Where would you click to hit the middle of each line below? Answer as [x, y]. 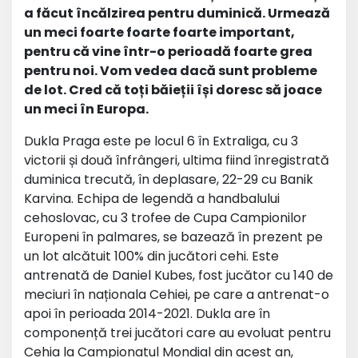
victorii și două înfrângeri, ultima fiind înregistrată [177, 160]
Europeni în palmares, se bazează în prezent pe [173, 237]
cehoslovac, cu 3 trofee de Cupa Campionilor [165, 218]
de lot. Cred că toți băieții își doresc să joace [173, 90]
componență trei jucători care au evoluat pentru [177, 333]
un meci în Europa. [86, 109]
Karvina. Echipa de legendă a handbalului [152, 199]
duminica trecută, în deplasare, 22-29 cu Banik [169, 179]
